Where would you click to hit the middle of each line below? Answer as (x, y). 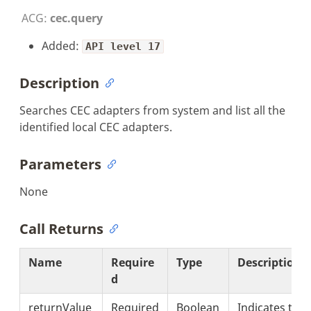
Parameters (60, 164)
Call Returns (61, 228)
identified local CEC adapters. (96, 127)
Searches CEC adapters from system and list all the (152, 110)
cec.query (76, 18)
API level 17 (123, 46)
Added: (62, 45)
